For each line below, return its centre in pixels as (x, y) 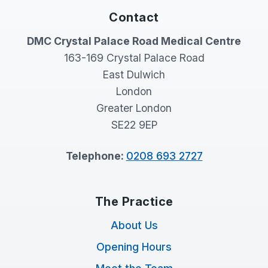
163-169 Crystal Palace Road (134, 58)
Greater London (134, 108)
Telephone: (96, 156)
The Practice (134, 202)
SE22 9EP (134, 125)
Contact (134, 17)
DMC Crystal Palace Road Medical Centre (134, 41)
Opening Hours (134, 247)
